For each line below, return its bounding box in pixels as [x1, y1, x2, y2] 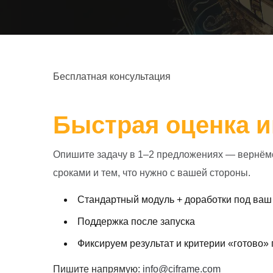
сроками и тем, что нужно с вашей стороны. [53, 167, 250, 178]
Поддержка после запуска [77, 216, 195, 227]
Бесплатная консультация [53, 71, 171, 82]
